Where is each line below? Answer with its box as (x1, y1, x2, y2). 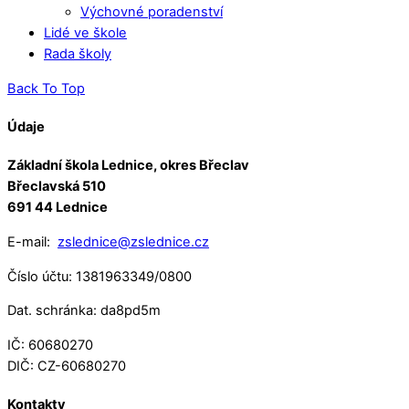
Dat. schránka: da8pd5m (7, 302, 161, 320)
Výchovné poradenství (80, 3, 223, 20)
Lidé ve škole (44, 24, 127, 41)
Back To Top (7, 79, 85, 97)
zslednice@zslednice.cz (58, 233, 209, 250)
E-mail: (7, 233, 58, 250)
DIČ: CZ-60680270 (7, 357, 126, 374)
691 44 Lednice (7, 199, 108, 216)
